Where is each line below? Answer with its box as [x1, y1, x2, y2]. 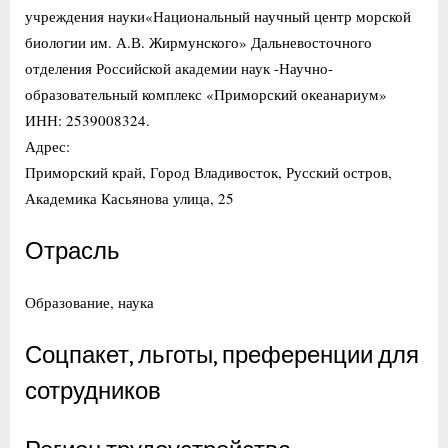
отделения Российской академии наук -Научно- [25, 57, 333, 78]
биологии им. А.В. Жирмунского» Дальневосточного [25, 31, 372, 52]
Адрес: [25, 135, 70, 156]
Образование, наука [25, 291, 154, 312]
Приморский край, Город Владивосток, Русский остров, [25, 161, 392, 182]
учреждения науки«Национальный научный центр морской [25, 5, 411, 26]
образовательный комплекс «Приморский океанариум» [25, 83, 387, 104]
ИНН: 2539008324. [25, 109, 150, 130]
